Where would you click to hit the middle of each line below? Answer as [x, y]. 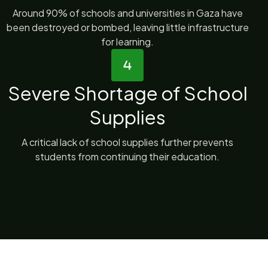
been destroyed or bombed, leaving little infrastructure [127, 27]
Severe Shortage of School [127, 93]
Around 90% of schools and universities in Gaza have [127, 13]
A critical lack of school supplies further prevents [128, 142]
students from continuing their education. [128, 156]
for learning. [128, 42]
